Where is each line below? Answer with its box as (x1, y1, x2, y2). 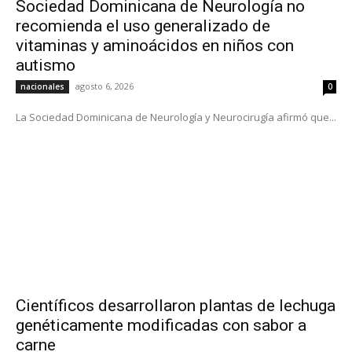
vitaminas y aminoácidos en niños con (16, 35, 294, 55)
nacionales (20, 80, 64, 92)
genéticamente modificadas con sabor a (16, 315, 306, 335)
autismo (16, 55, 75, 75)
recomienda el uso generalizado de (16, 16, 270, 35)
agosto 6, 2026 (75, 79, 134, 92)
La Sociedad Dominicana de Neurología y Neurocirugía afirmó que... (16, 109, 336, 124)
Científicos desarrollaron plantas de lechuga (16, 295, 335, 315)
